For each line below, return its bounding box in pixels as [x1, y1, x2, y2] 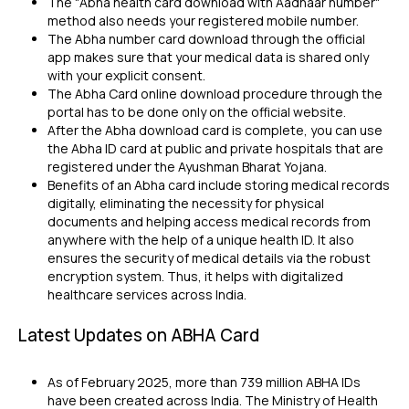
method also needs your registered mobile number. [47, 12, 362, 29]
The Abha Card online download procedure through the [47, 85, 383, 102]
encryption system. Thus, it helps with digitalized [47, 267, 343, 285]
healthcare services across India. [47, 286, 252, 303]
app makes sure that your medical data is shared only [47, 48, 369, 66]
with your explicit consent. [47, 67, 205, 84]
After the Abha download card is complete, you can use [47, 121, 383, 139]
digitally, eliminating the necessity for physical [47, 194, 324, 212]
